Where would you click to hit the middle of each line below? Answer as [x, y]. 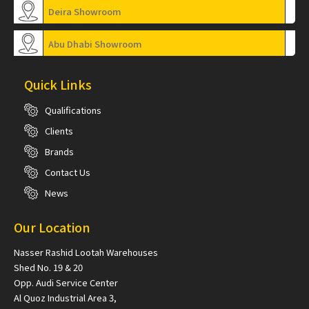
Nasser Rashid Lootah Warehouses [86, 252]
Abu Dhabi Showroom [95, 44]
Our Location [52, 227]
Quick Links [58, 84]
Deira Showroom [85, 12]
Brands [59, 152]
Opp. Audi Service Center [66, 283]
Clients [59, 131]
